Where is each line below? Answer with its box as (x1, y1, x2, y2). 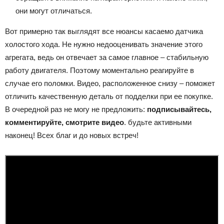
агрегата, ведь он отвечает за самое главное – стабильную (5, 53, 208, 62)
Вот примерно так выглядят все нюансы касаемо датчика (5, 27, 203, 36)
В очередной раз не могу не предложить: (5, 105, 147, 114)
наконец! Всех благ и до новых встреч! (5, 131, 138, 140)
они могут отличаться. (15, 6, 92, 15)
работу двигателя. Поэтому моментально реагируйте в (5, 66, 194, 75)
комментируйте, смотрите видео (5, 118, 124, 127)
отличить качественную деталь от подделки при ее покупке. (5, 92, 213, 101)
